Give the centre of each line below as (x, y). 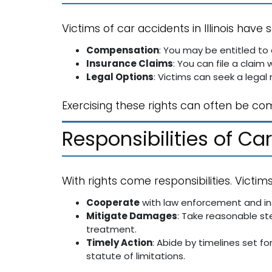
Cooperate (113, 202)
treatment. (111, 229)
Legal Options (120, 77)
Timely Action (119, 243)
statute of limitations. (136, 256)
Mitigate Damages (132, 216)
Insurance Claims (130, 63)
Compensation (123, 50)
